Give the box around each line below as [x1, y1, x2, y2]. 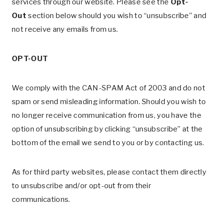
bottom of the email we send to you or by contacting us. [12, 138, 204, 147]
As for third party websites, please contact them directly [12, 168, 207, 176]
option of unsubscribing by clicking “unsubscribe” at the [12, 125, 203, 133]
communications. [12, 195, 70, 204]
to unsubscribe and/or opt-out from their [12, 181, 152, 190]
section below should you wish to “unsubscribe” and [28, 11, 207, 20]
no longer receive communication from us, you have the [12, 111, 201, 120]
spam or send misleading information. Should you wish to [12, 97, 206, 106]
